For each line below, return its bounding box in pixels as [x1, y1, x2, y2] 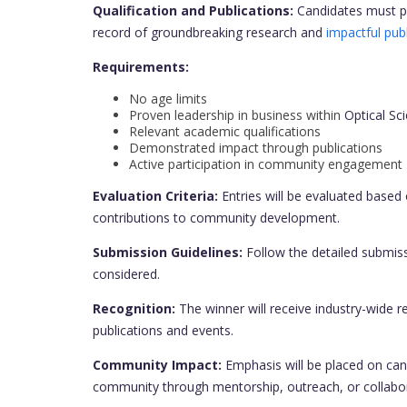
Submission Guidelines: [93, 243, 243, 261]
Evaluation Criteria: [93, 187, 218, 204]
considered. [93, 265, 160, 283]
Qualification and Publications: [93, 2, 293, 19]
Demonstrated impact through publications [129, 139, 382, 156]
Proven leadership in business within [129, 106, 344, 124]
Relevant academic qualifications [129, 123, 321, 140]
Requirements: [93, 58, 189, 75]
